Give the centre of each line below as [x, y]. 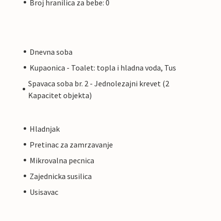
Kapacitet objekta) [60, 95]
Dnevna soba [51, 52]
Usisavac [44, 192]
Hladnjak [45, 129]
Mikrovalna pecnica [62, 160]
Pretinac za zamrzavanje [71, 144]
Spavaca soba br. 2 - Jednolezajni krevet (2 [98, 83]
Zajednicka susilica [61, 176]
